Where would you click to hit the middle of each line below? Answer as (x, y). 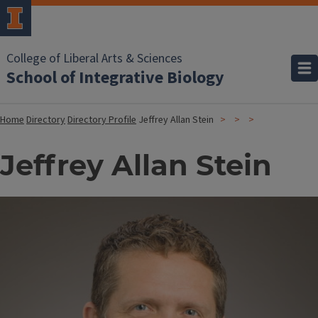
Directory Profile (102, 120)
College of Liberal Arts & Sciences (94, 59)
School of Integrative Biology (115, 78)
